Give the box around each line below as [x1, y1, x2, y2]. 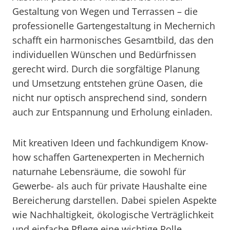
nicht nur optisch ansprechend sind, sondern [12, 91, 207, 104]
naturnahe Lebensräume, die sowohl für [12, 165, 186, 178]
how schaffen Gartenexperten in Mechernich [12, 151, 204, 163]
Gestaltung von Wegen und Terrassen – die [12, 5, 198, 17]
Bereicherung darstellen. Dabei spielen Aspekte [12, 194, 217, 206]
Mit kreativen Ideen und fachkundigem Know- [12, 137, 208, 149]
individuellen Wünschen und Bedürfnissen [12, 48, 196, 61]
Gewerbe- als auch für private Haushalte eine [12, 180, 207, 192]
